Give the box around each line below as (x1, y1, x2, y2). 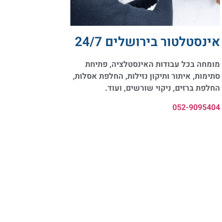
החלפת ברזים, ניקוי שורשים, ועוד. (103, 82, 220, 95)
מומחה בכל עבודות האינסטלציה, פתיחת (85, 58, 220, 71)
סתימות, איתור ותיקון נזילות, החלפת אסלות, (73, 70, 220, 83)
